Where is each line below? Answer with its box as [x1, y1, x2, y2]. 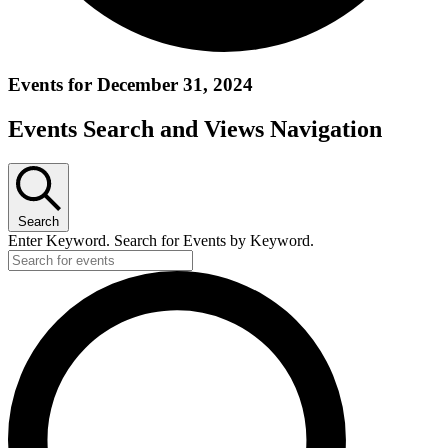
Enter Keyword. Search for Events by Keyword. [8, 232, 314, 250]
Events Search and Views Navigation [8, 116, 382, 143]
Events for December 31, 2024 [8, 74, 253, 96]
